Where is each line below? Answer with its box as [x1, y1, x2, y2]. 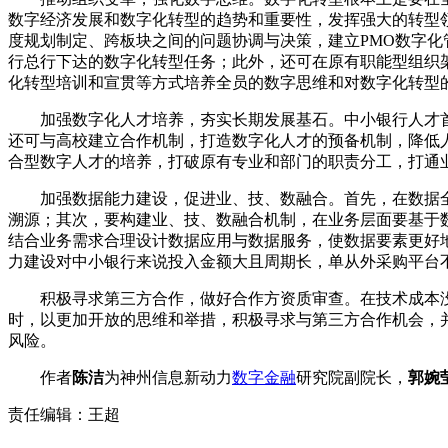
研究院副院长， [296, 368, 408, 386]
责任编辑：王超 [8, 405, 120, 423]
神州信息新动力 [120, 368, 232, 386]
